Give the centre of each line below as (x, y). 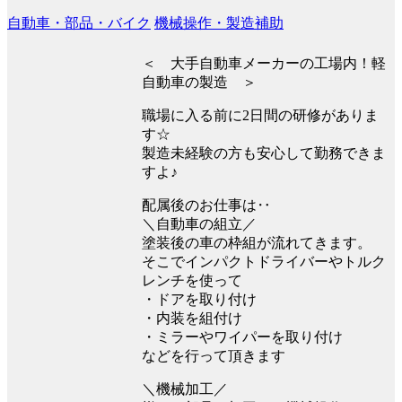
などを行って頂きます (214, 355)
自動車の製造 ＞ (199, 82)
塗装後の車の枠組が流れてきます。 (257, 242)
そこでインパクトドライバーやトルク (264, 261)
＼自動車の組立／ (199, 223)
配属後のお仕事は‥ (206, 205)
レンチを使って (192, 280)
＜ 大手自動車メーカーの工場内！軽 (264, 63)
